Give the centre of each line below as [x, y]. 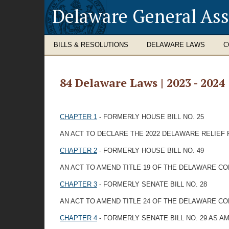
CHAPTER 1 [78, 117]
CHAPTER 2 [78, 151]
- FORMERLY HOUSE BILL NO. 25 [151, 117]
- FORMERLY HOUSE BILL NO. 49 [151, 151]
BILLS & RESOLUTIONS [91, 45]
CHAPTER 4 [78, 218]
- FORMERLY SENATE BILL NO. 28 [152, 184]
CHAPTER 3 [78, 184]
